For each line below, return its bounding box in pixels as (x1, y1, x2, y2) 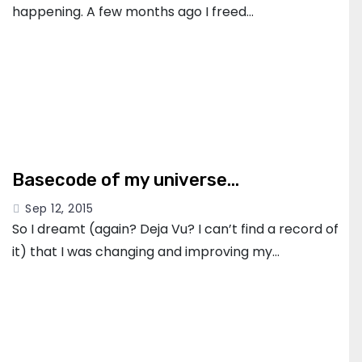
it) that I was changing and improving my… (12, 242, 280, 261)
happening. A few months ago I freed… (12, 2, 254, 21)
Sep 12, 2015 (25, 200, 93, 217)
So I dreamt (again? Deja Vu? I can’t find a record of (12, 219, 339, 238)
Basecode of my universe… (12, 168, 239, 191)
